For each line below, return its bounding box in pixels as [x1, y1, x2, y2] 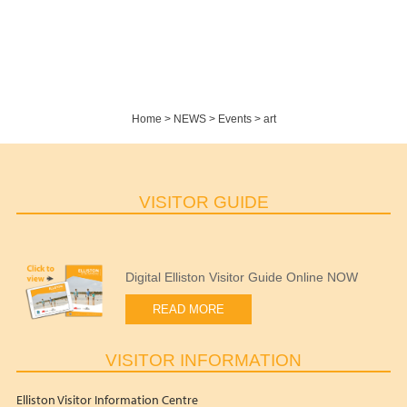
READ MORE [152, 303, 224, 317]
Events [217, 113, 252, 126]
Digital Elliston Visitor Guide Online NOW [124, 270, 358, 285]
